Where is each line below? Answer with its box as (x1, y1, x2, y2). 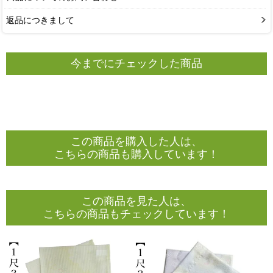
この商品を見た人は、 (82, 194, 191, 207)
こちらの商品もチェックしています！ (43, 207, 230, 220)
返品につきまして (6, 15, 74, 25)
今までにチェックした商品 (71, 57, 202, 70)
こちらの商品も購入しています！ (54, 147, 219, 160)
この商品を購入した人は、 (71, 135, 202, 147)
